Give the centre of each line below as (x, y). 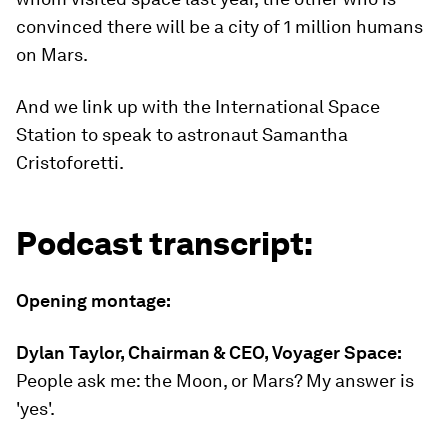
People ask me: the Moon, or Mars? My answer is (215, 380)
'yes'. (35, 408)
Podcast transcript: (164, 243)
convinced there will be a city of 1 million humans (219, 26)
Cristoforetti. (70, 162)
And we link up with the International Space (198, 106)
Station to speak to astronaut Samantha (182, 134)
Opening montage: (93, 300)
